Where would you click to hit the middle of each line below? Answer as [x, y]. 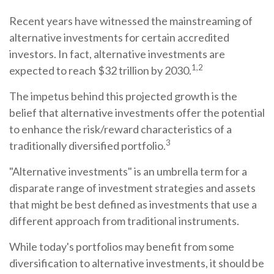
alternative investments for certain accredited [119, 37]
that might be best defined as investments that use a [133, 204]
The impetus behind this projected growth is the [123, 96]
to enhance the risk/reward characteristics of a [120, 129]
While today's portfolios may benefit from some [122, 246]
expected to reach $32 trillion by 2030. [100, 70]
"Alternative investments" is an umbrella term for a [128, 171]
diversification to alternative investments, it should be [137, 263]
